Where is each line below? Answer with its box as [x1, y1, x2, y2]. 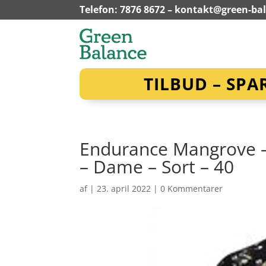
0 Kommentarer [160, 182, 223, 194]
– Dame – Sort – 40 [80, 154, 235, 179]
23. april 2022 [97, 182, 151, 194]
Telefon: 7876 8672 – [80, 3, 175, 16]
